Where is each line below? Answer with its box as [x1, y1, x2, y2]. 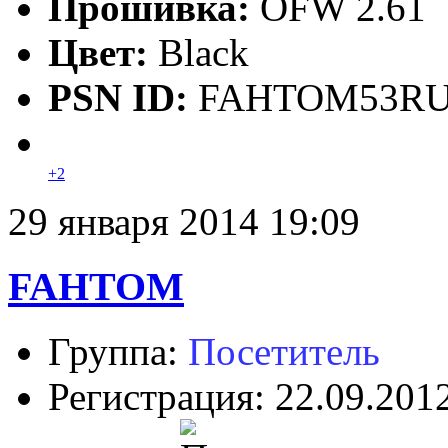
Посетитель [188, 329, 380, 373]
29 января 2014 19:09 [8, 200, 360, 244]
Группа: [48, 329, 188, 373]
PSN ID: [48, 76, 198, 120]
